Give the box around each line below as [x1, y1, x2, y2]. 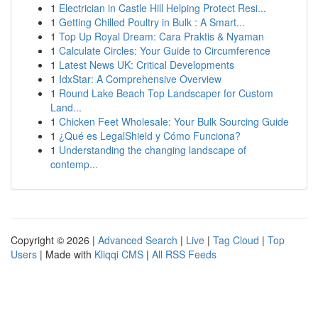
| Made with [37, 247, 94, 261]
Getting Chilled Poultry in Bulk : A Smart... [59, 15, 245, 29]
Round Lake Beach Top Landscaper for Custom [59, 86, 273, 100]
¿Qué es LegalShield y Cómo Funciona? [59, 128, 241, 143]
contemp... [50, 157, 98, 171]
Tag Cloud [213, 233, 259, 247]
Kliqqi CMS [94, 247, 143, 261]
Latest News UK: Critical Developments [59, 57, 234, 72]
